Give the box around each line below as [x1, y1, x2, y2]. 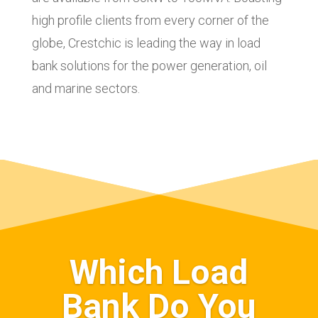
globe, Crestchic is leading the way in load [31, 35, 261, 51]
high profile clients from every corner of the [31, 13, 269, 28]
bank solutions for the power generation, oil [31, 58, 267, 74]
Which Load [70, 251, 248, 292]
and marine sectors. [31, 81, 140, 97]
